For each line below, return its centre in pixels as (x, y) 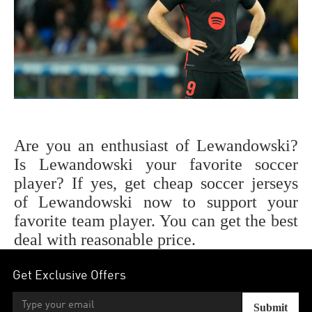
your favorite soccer (215, 165)
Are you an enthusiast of (105, 146)
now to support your (216, 202)
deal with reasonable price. (105, 240)
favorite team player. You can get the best (156, 221)
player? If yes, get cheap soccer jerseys (156, 184)
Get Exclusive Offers (70, 275)
